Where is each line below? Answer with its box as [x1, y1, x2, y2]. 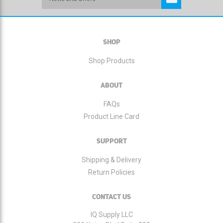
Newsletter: [41, 30, 77, 38]
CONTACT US [92, 192, 131, 201]
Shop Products [88, 57, 135, 65]
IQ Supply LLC [90, 211, 133, 219]
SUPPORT [96, 136, 127, 145]
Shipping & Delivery [82, 156, 141, 164]
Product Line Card [84, 112, 139, 120]
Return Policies [88, 168, 135, 176]
